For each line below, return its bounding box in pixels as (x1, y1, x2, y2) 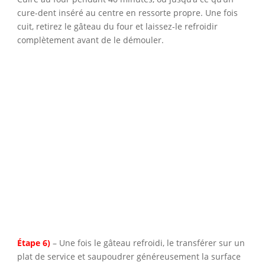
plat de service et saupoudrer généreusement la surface (17, 251, 241, 263)
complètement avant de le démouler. (17, 34, 164, 46)
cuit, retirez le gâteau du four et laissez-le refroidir (17, 20, 218, 32)
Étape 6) (17, 237, 50, 249)
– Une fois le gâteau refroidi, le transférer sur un (52, 237, 245, 249)
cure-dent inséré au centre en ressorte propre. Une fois (17, 7, 238, 18)
